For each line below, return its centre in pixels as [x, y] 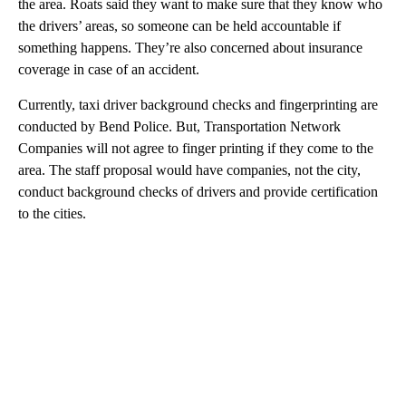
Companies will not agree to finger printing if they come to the [196, 149]
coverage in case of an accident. [109, 70]
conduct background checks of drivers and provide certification [198, 192]
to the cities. [52, 214]
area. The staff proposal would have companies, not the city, [189, 170]
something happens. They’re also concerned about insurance [190, 48]
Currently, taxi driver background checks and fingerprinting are [198, 105]
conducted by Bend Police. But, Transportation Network [179, 127]
